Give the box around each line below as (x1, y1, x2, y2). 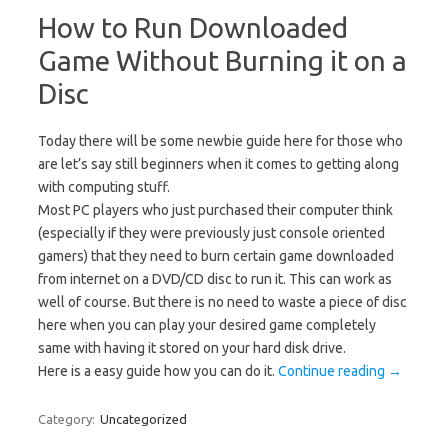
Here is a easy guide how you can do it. (38, 363, 278, 380)
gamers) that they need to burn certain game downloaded (38, 248, 394, 265)
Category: (38, 412, 98, 427)
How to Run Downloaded (38, 12, 348, 44)
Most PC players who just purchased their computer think (38, 202, 393, 219)
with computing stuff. (38, 179, 170, 196)
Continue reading (278, 363, 388, 380)
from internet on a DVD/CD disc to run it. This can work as (38, 271, 392, 288)
